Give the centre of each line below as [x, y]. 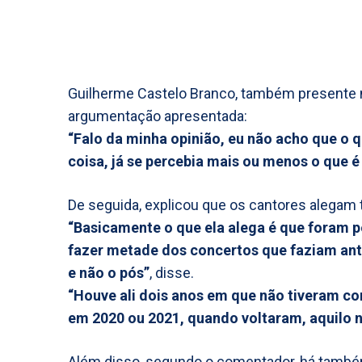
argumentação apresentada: [158, 116]
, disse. [172, 273]
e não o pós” [109, 273]
